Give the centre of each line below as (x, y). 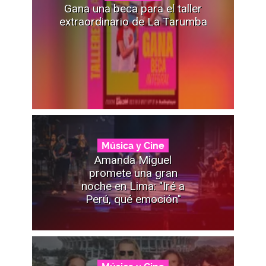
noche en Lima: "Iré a (133, 186)
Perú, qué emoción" (133, 199)
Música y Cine (133, 145)
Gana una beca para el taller (133, 8)
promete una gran (133, 173)
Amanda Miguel (133, 160)
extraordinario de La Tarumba (133, 21)
